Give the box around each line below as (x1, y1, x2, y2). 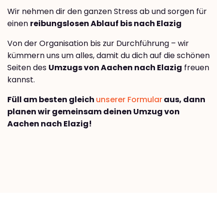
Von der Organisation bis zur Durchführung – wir (7, 38, 189, 49)
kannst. (7, 74, 35, 86)
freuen (182, 62, 209, 74)
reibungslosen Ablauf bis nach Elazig (30, 18, 182, 30)
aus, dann (162, 94, 205, 106)
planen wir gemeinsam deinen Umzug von (7, 106, 180, 118)
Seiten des (7, 62, 48, 74)
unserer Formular (96, 94, 162, 106)
